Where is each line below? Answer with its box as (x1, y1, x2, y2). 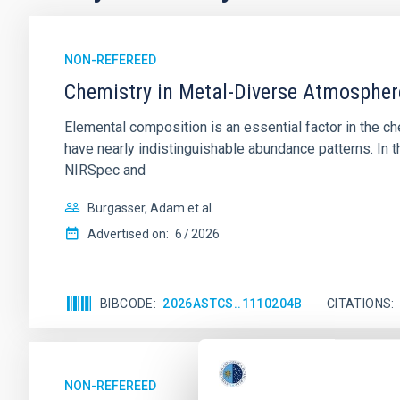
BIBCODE (100, 296, 154, 311)
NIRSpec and (64, 162, 146, 179)
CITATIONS (326, 296, 392, 311)
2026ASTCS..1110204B (162, 296, 303, 311)
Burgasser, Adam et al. (87, 201, 214, 215)
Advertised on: (87, 227, 169, 241)
